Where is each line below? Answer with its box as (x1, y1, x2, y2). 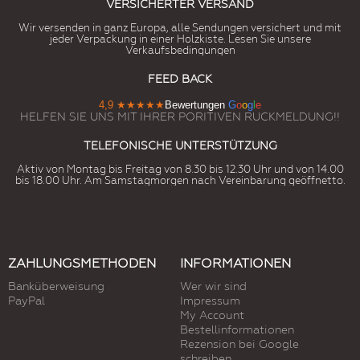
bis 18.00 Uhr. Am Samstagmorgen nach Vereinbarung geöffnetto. (14, 174, 346, 187)
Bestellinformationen (180, 323, 294, 337)
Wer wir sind (180, 280, 247, 293)
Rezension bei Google (180, 337, 299, 351)
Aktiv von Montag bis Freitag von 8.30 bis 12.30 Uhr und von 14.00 (16, 163, 344, 176)
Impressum (180, 294, 240, 308)
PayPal (8, 294, 45, 308)
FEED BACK (148, 72, 212, 86)
